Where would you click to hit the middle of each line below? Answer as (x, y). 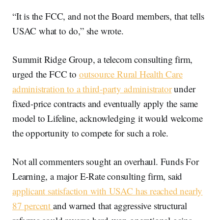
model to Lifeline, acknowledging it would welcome (108, 118)
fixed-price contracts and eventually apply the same (105, 103)
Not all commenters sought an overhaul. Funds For (106, 161)
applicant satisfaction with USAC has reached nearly (108, 191)
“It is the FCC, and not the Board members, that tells (108, 16)
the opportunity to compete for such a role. (90, 133)
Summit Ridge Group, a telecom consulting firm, (103, 59)
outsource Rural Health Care (131, 74)
